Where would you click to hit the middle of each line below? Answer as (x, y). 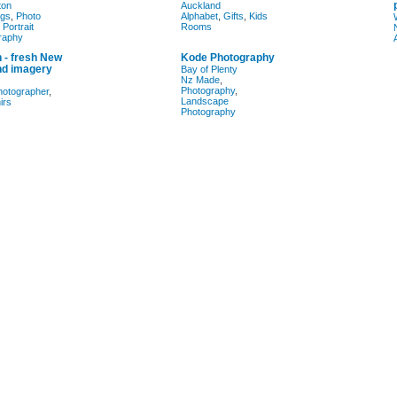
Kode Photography (228, 58)
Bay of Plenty (209, 69)
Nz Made (200, 80)
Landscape (205, 101)
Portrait (18, 27)
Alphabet (199, 16)
